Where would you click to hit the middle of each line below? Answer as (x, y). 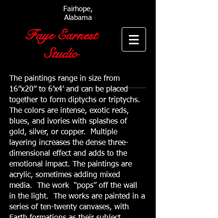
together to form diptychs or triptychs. (76, 100)
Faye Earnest (61, 35)
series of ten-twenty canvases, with (69, 207)
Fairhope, (78, 9)
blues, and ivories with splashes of (68, 122)
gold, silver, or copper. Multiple (63, 132)
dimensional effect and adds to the (68, 154)
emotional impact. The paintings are (71, 164)
